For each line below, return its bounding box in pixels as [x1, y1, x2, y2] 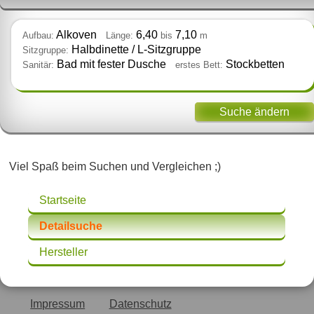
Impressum [30, 298, 86, 310]
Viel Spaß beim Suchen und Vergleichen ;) [8, 160, 221, 172]
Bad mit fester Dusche [54, 58, 166, 71]
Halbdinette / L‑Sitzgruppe [69, 43, 201, 56]
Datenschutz [109, 298, 172, 310]
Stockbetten [222, 58, 285, 71]
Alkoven [54, 29, 97, 41]
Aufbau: [22, 30, 54, 41]
